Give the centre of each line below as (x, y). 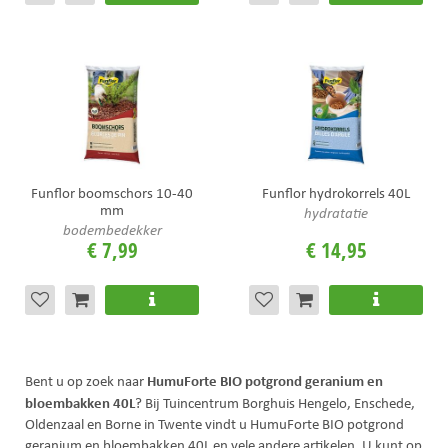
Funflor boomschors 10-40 (112, 193)
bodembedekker (112, 229)
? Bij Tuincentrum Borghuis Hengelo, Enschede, (275, 403)
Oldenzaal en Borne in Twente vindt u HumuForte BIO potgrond (214, 424)
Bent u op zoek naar (86, 381)
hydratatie (336, 212)
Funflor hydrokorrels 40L (336, 193)
